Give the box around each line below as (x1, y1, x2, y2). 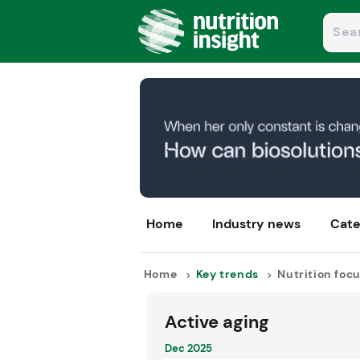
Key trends (195, 267, 259, 282)
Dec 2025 (164, 342, 212, 356)
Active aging (164, 311, 269, 334)
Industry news (212, 215, 301, 233)
